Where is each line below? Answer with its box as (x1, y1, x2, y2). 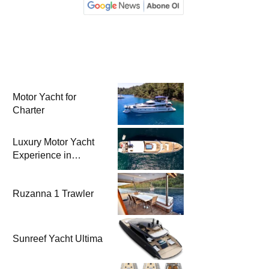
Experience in (13, 150, 71, 161)
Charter (13, 105, 44, 116)
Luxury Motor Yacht (13, 137, 94, 148)
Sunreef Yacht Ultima (13, 234, 103, 244)
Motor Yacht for (13, 92, 76, 103)
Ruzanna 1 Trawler (13, 189, 94, 199)
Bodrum (13, 163, 46, 174)
